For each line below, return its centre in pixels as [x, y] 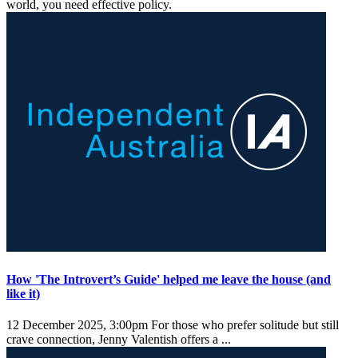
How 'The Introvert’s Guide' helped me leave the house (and [169, 279]
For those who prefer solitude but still [243, 325]
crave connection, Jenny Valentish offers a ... [120, 340]
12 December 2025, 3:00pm [77, 325]
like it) [23, 293]
